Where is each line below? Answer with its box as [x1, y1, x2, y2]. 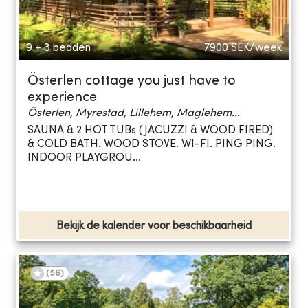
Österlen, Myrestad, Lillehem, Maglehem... [27, 107, 240, 119]
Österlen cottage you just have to [27, 74, 236, 88]
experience [27, 91, 97, 104]
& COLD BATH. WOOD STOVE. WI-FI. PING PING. [27, 139, 276, 151]
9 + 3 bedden [26, 42, 91, 54]
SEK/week [231, 42, 282, 54]
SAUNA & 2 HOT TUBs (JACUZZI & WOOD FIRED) [27, 125, 273, 137]
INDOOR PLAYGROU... [27, 153, 141, 164]
